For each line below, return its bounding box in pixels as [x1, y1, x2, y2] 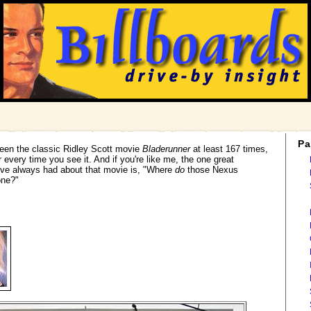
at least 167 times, [190, 144, 268, 154]
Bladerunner [142, 144, 190, 154]
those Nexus [185, 165, 238, 175]
